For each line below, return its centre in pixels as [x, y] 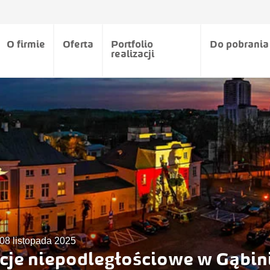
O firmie [26, 44]
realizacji [133, 54]
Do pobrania [239, 44]
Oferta [78, 44]
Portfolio [132, 44]
